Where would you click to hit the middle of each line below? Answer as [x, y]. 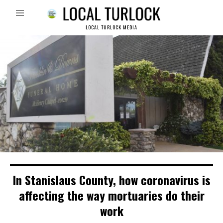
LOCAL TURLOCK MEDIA [111, 27]
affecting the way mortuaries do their [111, 195]
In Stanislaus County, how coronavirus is [111, 179]
